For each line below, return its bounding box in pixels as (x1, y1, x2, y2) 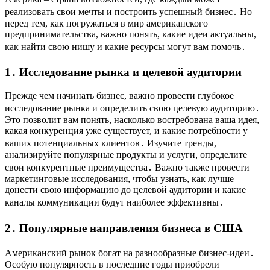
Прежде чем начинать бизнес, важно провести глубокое (5, 90, 234, 101)
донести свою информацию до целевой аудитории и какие (5, 184, 246, 195)
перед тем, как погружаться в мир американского (5, 17, 208, 28)
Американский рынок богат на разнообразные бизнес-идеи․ (5, 248, 254, 259)
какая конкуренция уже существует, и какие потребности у (5, 125, 248, 136)
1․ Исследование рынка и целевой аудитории (5, 66, 242, 79)
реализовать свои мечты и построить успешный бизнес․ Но (5, 6, 252, 17)
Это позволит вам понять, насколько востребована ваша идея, (5, 114, 259, 125)
